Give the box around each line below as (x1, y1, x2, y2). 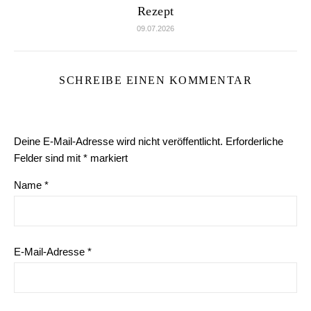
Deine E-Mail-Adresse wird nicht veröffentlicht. (14, 135, 223, 147)
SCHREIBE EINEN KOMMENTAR (59, 74, 252, 86)
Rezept (137, 4, 174, 18)
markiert (87, 152, 128, 164)
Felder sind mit (14, 152, 83, 164)
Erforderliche (226, 135, 283, 147)
